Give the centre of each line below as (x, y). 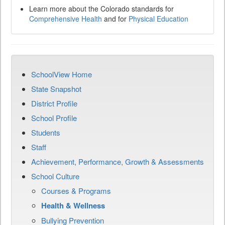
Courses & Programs (76, 191)
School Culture (55, 176)
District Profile (54, 103)
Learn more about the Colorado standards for (101, 9)
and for (115, 19)
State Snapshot (56, 89)
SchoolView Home (62, 74)
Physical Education (158, 19)
